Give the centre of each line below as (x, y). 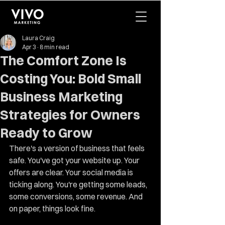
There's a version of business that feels (78, 148)
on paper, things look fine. (52, 208)
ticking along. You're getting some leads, (79, 184)
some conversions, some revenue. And (77, 196)
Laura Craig (38, 38)
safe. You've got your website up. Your (75, 160)
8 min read (54, 47)
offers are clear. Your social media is (72, 172)
